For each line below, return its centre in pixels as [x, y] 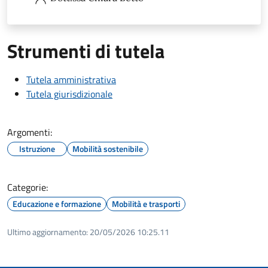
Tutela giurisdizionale [69, 94]
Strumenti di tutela [86, 51]
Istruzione [37, 148]
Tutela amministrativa [71, 79]
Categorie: [28, 187]
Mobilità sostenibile [108, 148]
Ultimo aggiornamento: [48, 232]
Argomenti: [30, 132]
